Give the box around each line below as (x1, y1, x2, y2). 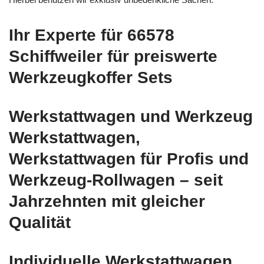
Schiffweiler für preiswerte (9, 47, 217, 65)
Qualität (9, 213, 71, 232)
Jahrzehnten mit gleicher (9, 192, 205, 210)
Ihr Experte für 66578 (9, 25, 174, 44)
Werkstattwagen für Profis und (9, 149, 249, 168)
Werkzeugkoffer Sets (9, 68, 173, 87)
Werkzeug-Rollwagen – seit (9, 170, 223, 189)
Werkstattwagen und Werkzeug (9, 107, 253, 126)
